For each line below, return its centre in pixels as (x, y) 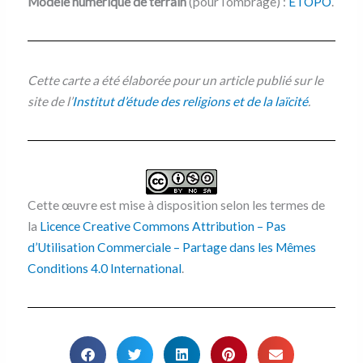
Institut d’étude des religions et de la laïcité (190, 101)
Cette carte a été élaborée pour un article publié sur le (175, 80)
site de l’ (49, 101)
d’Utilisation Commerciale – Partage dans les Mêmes (171, 247)
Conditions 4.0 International (104, 268)
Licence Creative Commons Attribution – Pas (162, 226)
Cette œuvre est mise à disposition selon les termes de (176, 205)
